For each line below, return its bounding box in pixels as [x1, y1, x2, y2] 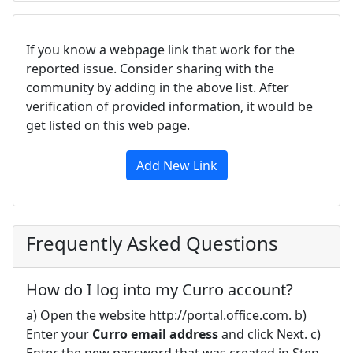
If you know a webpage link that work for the [26, 40, 295, 58]
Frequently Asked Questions [26, 229, 278, 256]
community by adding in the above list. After [26, 78, 289, 96]
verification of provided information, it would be [26, 97, 313, 115]
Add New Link [136, 156, 217, 174]
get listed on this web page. [26, 116, 190, 134]
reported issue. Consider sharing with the [26, 59, 274, 77]
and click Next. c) [218, 325, 321, 343]
